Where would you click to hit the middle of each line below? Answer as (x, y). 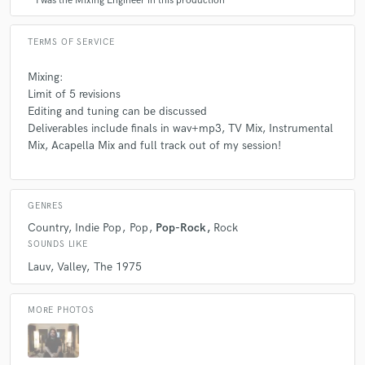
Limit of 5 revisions (74, 94)
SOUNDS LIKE (58, 245)
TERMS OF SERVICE (71, 42)
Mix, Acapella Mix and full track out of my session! (154, 145)
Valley (72, 266)
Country (48, 228)
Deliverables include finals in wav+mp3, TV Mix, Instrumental (180, 128)
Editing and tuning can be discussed (117, 111)
